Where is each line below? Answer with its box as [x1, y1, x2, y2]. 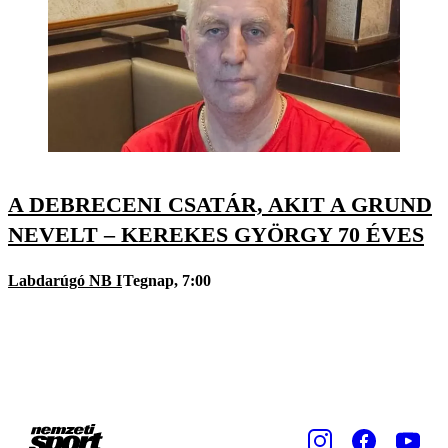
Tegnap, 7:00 [123, 271, 211, 289]
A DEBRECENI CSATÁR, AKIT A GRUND [8, 192, 432, 218]
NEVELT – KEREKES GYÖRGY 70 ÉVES [8, 222, 424, 248]
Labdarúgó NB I [8, 271, 122, 289]
